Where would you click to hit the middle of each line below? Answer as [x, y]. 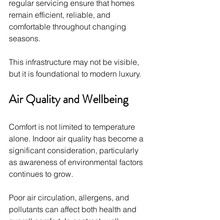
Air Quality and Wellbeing [69, 99]
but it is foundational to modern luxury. [75, 73]
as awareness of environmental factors [77, 162]
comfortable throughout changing [69, 26]
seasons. [25, 38]
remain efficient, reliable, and [61, 14]
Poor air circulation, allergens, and [70, 197]
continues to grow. [41, 174]
